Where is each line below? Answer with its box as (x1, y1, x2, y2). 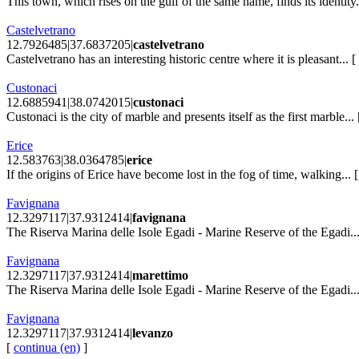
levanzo (132, 325, 173, 340)
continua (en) (14, 340, 80, 354)
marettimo (132, 268, 188, 282)
